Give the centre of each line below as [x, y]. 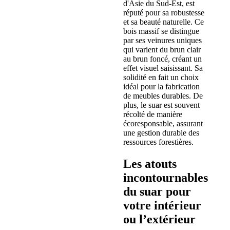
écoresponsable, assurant [163, 124]
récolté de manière [153, 114]
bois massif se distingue [161, 31]
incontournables [166, 178]
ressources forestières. [158, 142]
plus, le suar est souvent [161, 105]
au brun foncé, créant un [162, 59]
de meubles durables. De [163, 96]
